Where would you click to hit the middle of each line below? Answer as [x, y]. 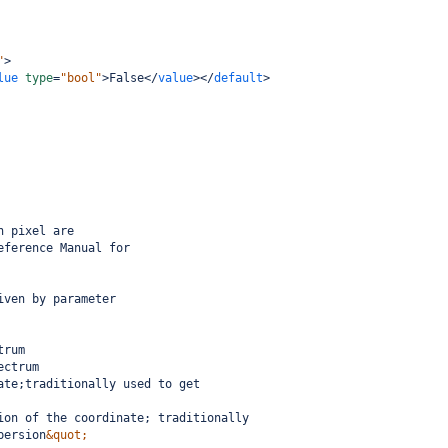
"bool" [81, 78]
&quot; [67, 435]
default [238, 78]
